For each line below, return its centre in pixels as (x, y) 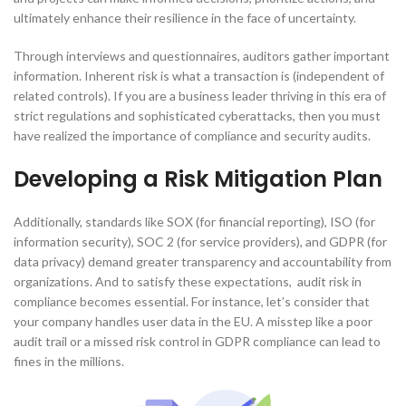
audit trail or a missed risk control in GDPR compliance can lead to (197, 342)
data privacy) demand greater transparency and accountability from (203, 262)
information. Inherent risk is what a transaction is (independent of (199, 76)
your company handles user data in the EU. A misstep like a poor (193, 322)
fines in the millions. (69, 362)
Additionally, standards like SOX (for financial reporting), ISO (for (194, 222)
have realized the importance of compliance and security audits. (192, 136)
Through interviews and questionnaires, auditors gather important (202, 56)
